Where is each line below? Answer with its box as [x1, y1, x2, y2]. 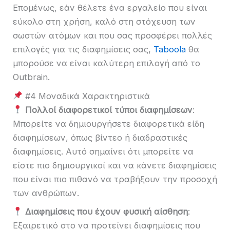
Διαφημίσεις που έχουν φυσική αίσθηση [25, 206, 188, 217]
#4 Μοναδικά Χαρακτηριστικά [22, 90, 150, 101]
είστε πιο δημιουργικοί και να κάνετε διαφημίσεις [13, 160, 217, 170]
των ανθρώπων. [13, 187, 79, 198]
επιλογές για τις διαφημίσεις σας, [13, 44, 154, 55]
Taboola [154, 44, 186, 55]
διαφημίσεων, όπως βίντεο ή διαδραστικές [13, 132, 187, 143]
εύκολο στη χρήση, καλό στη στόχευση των [13, 16, 196, 27]
